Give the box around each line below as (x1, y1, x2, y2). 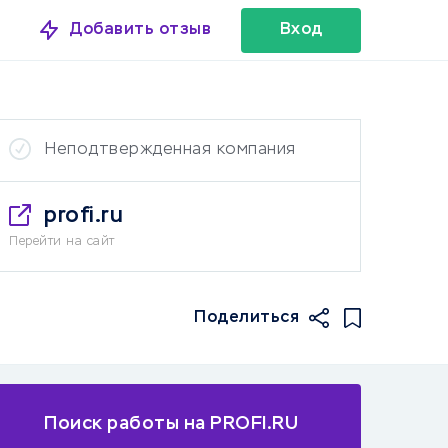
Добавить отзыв (70, 21, 211, 38)
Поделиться (194, 309, 299, 326)
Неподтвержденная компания (45, 142, 296, 158)
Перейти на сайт (9, 236, 115, 248)
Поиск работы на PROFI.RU (44, 414, 298, 433)
